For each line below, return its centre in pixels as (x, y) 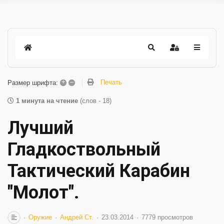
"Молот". (43, 192)
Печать (111, 82)
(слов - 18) (96, 101)
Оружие (40, 217)
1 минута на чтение (47, 101)
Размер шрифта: (33, 82)
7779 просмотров (167, 217)
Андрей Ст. (77, 217)
